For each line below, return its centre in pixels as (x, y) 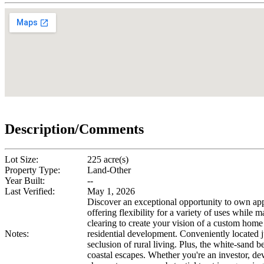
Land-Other (109, 170)
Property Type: (32, 170)
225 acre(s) (108, 160)
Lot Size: (22, 160)
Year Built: (25, 181)
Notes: (17, 234)
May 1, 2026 (111, 192)
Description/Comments (74, 129)
